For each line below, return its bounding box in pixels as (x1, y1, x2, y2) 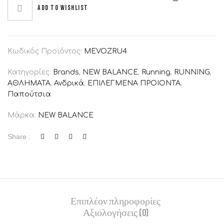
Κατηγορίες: (7, 68, 53, 76)
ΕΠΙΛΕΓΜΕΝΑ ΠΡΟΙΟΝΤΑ (87, 79, 180, 87)
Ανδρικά (54, 79, 84, 87)
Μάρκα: (7, 111, 38, 119)
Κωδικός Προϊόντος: (7, 47, 84, 55)
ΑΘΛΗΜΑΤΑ (7, 79, 50, 87)
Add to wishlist (37, 3, 88, 12)
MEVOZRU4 (84, 47, 127, 55)
